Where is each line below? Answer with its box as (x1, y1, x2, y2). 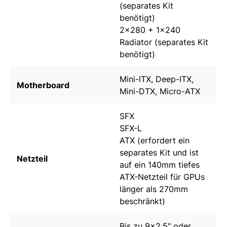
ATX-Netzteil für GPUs (120, 172, 205, 182)
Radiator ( (120, 37, 158, 48)
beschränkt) (120, 196, 165, 207)
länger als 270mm (120, 184, 188, 195)
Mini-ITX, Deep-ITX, (120, 74, 194, 85)
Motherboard (17, 80, 69, 91)
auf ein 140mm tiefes (120, 160, 200, 170)
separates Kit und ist (120, 147, 199, 158)
